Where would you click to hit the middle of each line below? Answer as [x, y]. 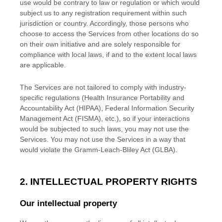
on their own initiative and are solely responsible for [100, 44]
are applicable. [43, 65]
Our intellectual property [68, 204]
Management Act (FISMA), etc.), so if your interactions [105, 119]
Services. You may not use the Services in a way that [103, 139]
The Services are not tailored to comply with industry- [103, 87]
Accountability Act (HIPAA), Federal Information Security [107, 108]
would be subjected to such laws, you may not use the [104, 129]
